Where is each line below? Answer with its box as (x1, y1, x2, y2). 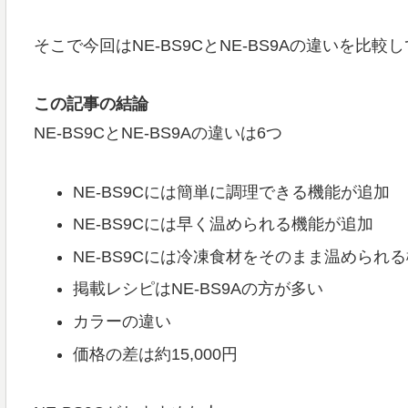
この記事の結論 (33, 95, 148, 114)
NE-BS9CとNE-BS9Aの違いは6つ (33, 124, 282, 143)
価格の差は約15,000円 (73, 344, 239, 363)
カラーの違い (73, 311, 172, 331)
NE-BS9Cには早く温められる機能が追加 (73, 215, 374, 234)
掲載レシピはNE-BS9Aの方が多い (73, 280, 324, 299)
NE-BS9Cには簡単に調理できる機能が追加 (73, 182, 391, 201)
